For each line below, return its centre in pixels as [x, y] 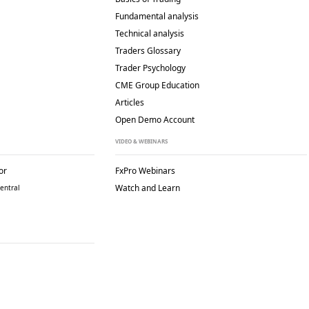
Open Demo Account [155, 120]
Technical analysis [150, 33]
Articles [130, 102]
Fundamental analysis [157, 16]
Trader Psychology [150, 68]
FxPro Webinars [145, 171]
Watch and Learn [148, 188]
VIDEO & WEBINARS [141, 141]
